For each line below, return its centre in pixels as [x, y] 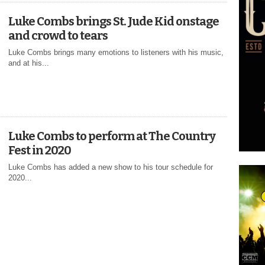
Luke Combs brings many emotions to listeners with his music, [116, 52]
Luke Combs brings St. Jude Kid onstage [114, 21]
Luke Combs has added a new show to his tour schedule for [111, 167]
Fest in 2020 [40, 150]
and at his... [29, 63]
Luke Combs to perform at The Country [112, 136]
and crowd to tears [58, 35]
